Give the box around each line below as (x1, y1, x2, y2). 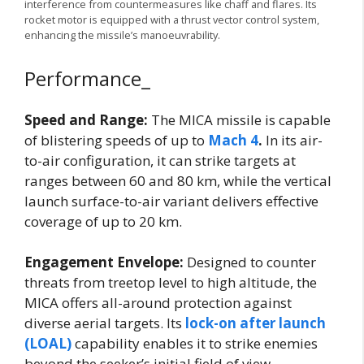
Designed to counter (187, 253, 316, 272)
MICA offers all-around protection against (24, 293, 292, 313)
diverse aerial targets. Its (24, 314, 182, 333)
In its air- (262, 130, 323, 149)
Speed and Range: (24, 110, 148, 129)
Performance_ (24, 64, 150, 92)
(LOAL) (24, 334, 71, 353)
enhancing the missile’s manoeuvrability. (24, 28, 220, 43)
